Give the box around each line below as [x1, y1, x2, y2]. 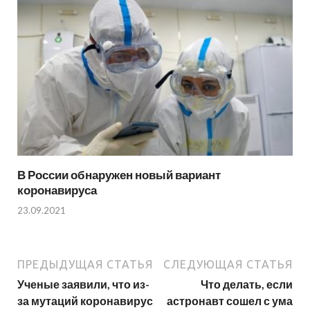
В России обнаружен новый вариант [17, 167, 221, 183]
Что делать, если [201, 277, 293, 291]
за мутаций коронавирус [17, 293, 153, 307]
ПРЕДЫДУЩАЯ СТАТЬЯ [17, 257, 153, 271]
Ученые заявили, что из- [17, 277, 149, 291]
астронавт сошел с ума [167, 293, 293, 307]
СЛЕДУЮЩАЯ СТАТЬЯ [163, 257, 293, 271]
